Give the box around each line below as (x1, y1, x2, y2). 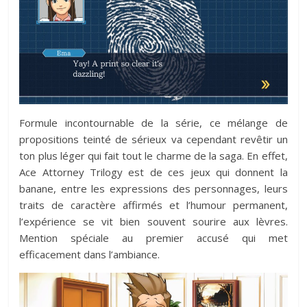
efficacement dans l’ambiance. (19, 247, 160, 261)
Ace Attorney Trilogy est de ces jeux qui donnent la (19, 164, 288, 179)
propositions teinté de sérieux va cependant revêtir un (19, 132, 288, 146)
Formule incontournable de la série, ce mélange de (19, 115, 288, 130)
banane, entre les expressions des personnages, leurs (19, 181, 288, 195)
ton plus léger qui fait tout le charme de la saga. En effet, (19, 148, 288, 162)
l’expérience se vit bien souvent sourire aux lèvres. (19, 214, 288, 228)
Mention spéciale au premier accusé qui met (19, 230, 288, 245)
